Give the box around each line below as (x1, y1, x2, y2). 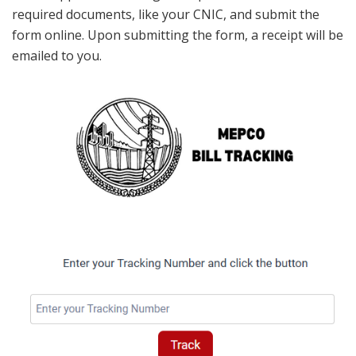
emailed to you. (12, 47, 102, 65)
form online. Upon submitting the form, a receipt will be (12, 26, 343, 44)
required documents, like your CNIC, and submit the (12, 6, 319, 24)
